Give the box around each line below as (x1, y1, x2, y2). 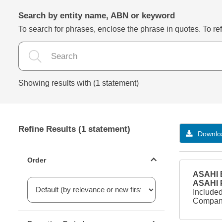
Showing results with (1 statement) (18, 79, 139, 87)
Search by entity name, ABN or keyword (18, 11, 175, 20)
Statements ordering (18, 147, 89, 156)
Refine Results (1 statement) (18, 124, 130, 134)
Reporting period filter (18, 211, 94, 219)
